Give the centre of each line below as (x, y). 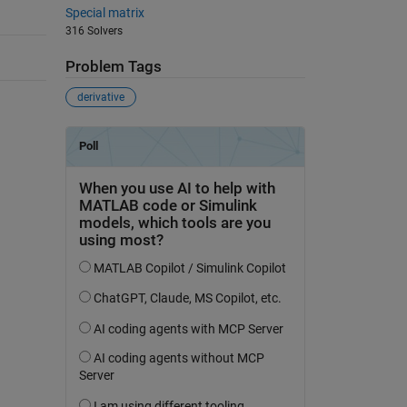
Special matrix (104, 12)
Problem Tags (113, 66)
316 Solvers (94, 30)
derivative (100, 98)
